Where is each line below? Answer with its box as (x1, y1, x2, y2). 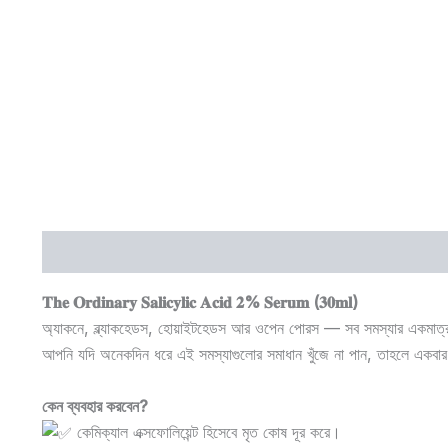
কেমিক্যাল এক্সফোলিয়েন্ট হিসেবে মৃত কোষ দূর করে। (72, 421, 341, 442)
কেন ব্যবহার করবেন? (42, 395, 148, 416)
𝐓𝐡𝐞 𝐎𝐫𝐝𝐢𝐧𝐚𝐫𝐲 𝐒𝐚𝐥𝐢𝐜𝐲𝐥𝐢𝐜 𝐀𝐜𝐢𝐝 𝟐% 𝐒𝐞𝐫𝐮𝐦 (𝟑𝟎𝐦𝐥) (42, 292, 358, 313)
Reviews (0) (149, 242, 240, 263)
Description (42, 242, 128, 263)
